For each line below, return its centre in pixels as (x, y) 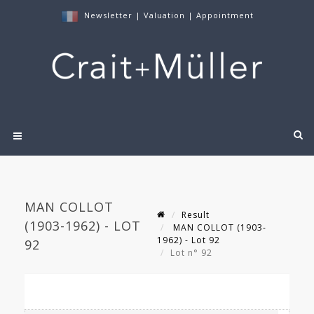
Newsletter (108, 15)
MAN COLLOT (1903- (218, 228)
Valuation (164, 15)
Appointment (225, 15)
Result (196, 215)
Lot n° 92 (193, 253)
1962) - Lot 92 (189, 240)
